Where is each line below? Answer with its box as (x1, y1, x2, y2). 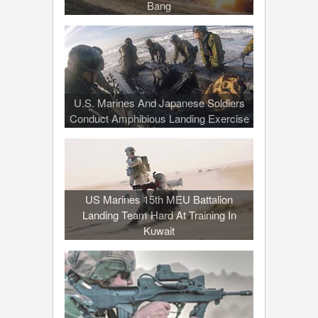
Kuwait (143, 222, 175, 238)
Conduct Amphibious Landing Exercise (69, 110, 249, 126)
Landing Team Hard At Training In (82, 207, 236, 222)
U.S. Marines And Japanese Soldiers (73, 94, 245, 110)
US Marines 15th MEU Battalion (85, 191, 233, 207)
